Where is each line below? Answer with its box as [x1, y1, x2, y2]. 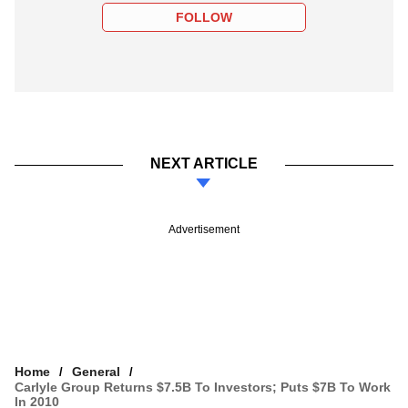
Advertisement [168, 223, 240, 237]
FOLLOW [176, 10, 232, 25]
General [72, 364, 120, 380]
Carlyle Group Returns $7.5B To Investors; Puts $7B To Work [15, 380, 391, 395]
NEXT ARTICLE [150, 156, 258, 172]
